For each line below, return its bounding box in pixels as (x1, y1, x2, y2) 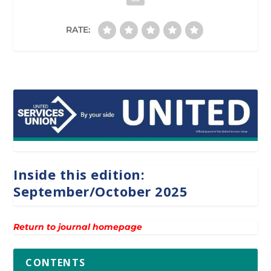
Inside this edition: (13, 165, 145, 183)
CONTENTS (25, 255, 86, 269)
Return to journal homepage (13, 221, 143, 232)
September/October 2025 (13, 181, 188, 200)
